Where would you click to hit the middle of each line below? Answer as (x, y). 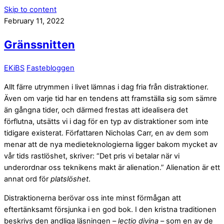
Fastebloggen (50, 68)
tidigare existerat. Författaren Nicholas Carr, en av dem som (106, 133)
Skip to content (30, 9)
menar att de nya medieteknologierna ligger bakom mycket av (111, 144)
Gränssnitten (39, 45)
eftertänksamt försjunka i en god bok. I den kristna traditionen (110, 209)
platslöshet (69, 179)
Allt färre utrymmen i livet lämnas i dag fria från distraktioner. (106, 87)
